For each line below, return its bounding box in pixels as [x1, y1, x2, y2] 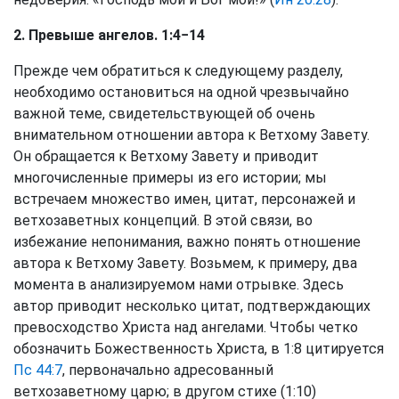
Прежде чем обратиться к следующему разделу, [13, 62, 343, 79]
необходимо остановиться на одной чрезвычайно [13, 84, 349, 101]
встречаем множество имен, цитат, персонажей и [13, 191, 355, 208]
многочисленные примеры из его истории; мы [13, 169, 327, 186]
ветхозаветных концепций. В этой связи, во [13, 212, 313, 229]
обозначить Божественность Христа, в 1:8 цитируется [13, 340, 384, 357]
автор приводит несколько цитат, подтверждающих [13, 297, 370, 314]
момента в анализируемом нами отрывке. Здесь [13, 276, 344, 293]
